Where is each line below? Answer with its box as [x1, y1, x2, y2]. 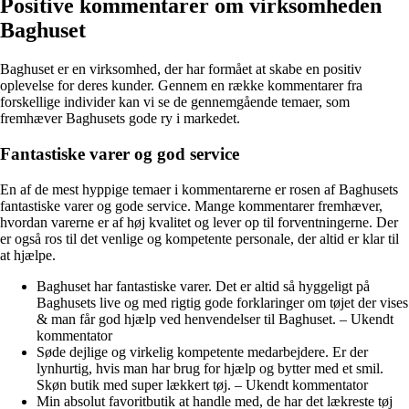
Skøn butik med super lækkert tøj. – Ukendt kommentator [37, 376, 368, 393]
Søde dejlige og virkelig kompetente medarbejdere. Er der [37, 343, 368, 360]
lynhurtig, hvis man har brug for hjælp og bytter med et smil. [37, 360, 383, 376]
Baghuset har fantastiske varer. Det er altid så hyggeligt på [37, 278, 370, 294]
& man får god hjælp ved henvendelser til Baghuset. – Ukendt [37, 310, 393, 327]
